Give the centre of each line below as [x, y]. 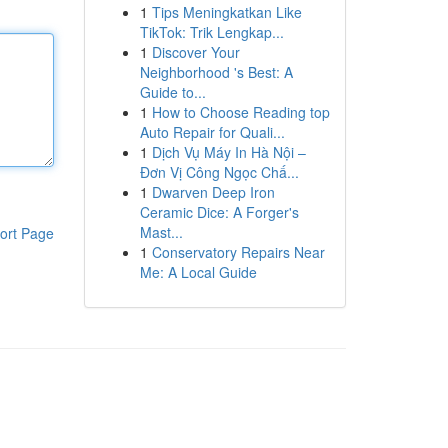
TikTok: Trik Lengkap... [211, 32]
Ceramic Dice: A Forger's [219, 212]
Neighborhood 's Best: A [216, 72]
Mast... [161, 232]
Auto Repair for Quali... [212, 132]
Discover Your [195, 52]
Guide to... [172, 92]
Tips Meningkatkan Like [226, 12]
